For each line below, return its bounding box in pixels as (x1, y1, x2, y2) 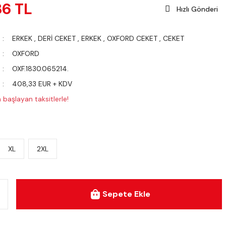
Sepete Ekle (102, 189, 150, 199)
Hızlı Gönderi (177, 5, 218, 14)
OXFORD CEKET (106, 34, 157, 43)
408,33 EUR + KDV (12, 79, 72, 88)
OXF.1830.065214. (12, 64, 69, 73)
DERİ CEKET (37, 34, 76, 43)
